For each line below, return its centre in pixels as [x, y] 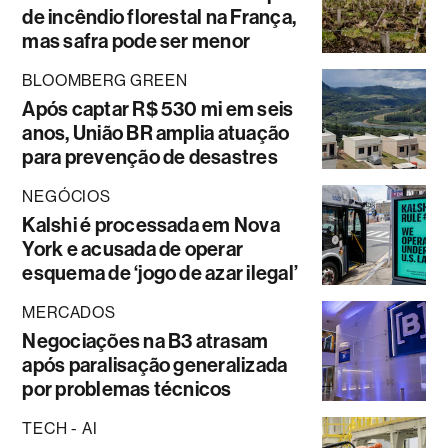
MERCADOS [69, 312]
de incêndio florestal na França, [159, 17]
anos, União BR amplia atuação [156, 133]
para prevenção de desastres [150, 157]
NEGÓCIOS [66, 196]
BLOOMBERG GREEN [105, 80]
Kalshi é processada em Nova [151, 225]
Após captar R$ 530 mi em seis [158, 109]
